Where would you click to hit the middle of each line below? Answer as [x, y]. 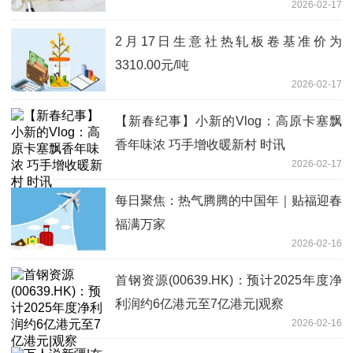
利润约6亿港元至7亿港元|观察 [199, 304]
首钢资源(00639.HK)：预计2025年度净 [229, 281]
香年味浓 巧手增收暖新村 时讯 [200, 145]
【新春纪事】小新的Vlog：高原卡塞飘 [229, 121]
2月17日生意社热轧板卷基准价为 [229, 42]
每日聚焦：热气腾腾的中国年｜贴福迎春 [229, 201]
